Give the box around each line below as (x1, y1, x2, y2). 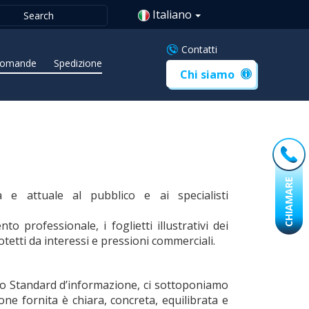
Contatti (181, 42, 217, 56)
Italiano (152, 7, 192, 22)
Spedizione (54, 56, 103, 70)
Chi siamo (179, 66, 235, 82)
